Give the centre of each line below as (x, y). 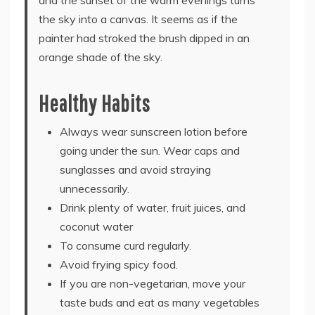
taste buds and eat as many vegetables (160, 302)
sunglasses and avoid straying (135, 169)
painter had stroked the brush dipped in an (144, 38)
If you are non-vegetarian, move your (153, 283)
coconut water (96, 226)
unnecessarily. (95, 188)
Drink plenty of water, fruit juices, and (153, 207)
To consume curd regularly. (126, 245)
